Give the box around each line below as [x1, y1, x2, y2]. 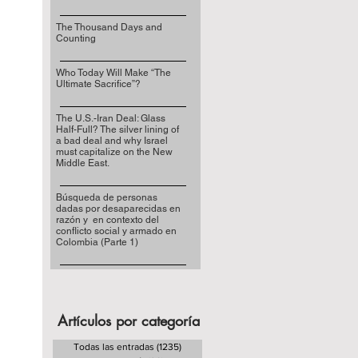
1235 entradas [181, 341, 241, 352]
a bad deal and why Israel [55, 135, 168, 146]
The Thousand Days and [55, 22, 162, 33]
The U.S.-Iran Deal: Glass [55, 113, 165, 124]
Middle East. [55, 157, 109, 169]
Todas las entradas [74, 341, 154, 352]
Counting [55, 33, 96, 44]
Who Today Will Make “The [55, 67, 171, 78]
